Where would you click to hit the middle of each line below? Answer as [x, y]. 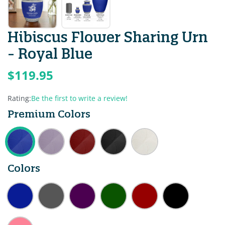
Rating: [19, 98]
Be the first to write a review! [79, 98]
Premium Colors [49, 114]
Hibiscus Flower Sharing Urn [108, 37]
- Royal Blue [50, 53]
